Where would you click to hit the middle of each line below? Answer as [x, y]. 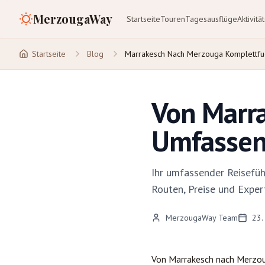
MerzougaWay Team [202, 218]
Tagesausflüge [211, 19]
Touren [173, 19]
